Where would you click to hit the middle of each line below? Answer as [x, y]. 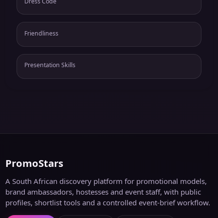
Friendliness [41, 33]
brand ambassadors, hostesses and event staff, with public [103, 192]
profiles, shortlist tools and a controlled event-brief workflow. [108, 203]
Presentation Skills [50, 65]
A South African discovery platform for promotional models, [106, 181]
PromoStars [35, 163]
